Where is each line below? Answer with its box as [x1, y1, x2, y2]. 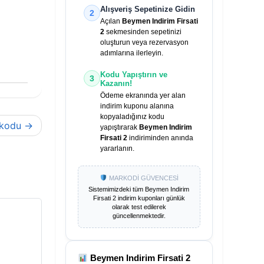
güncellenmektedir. [112, 212, 166, 219]
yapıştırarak [100, 123, 139, 131]
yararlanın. [100, 144, 134, 153]
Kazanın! [100, 79, 132, 88]
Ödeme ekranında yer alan [100, 91, 186, 100]
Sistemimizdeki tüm [88, 186, 146, 193]
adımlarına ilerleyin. [100, 49, 163, 57]
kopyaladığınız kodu [100, 113, 164, 121]
